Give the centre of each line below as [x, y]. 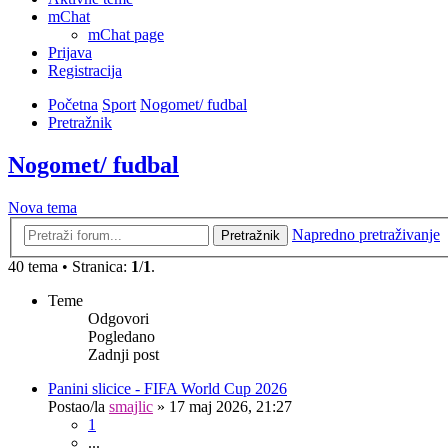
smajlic [131, 406]
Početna [73, 105]
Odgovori [118, 318]
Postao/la [78, 406]
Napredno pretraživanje [366, 234]
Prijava [70, 53]
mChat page [126, 35]
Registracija [85, 71]
